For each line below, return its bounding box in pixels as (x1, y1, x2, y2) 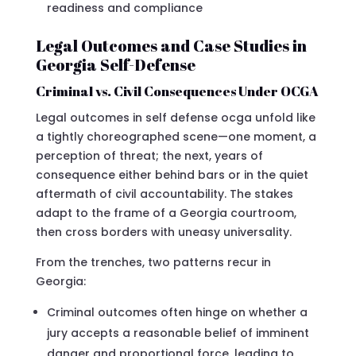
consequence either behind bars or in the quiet (35, 166, 308, 183)
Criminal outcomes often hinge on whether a (46, 304, 308, 320)
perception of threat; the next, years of (35, 147, 263, 164)
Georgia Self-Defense (35, 53, 195, 75)
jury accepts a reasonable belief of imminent (46, 324, 309, 341)
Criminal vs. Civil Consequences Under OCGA (35, 81, 319, 100)
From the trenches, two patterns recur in (35, 253, 271, 270)
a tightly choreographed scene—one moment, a (35, 128, 316, 145)
